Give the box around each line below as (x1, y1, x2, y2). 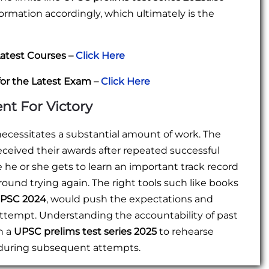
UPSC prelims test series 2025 (14, 226, 157, 238)
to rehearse (157, 226, 214, 238)
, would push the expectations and (46, 193, 213, 205)
